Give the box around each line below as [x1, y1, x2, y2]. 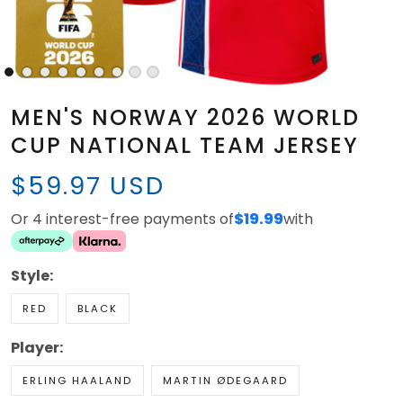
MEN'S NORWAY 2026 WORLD [11, 103, 360, 133]
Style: [11, 265, 53, 287]
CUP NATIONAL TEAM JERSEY [11, 130, 359, 161]
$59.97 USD [11, 168, 165, 204]
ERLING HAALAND [22, 373, 132, 389]
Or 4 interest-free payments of [11, 209, 234, 230]
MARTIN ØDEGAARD [163, 373, 288, 389]
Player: [11, 337, 63, 359]
